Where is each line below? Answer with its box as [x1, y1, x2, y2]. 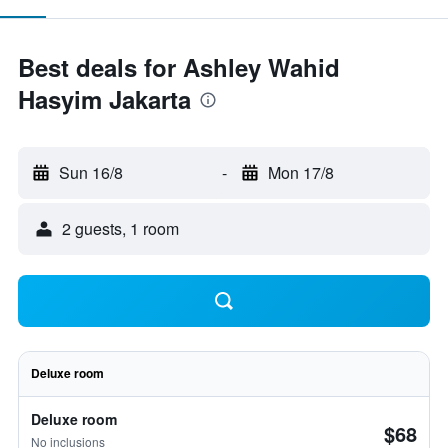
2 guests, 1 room [62, 217, 179, 240]
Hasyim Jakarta [18, 82, 191, 116]
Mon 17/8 [267, 161, 334, 184]
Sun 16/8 [59, 161, 123, 184]
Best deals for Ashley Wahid [18, 50, 340, 84]
